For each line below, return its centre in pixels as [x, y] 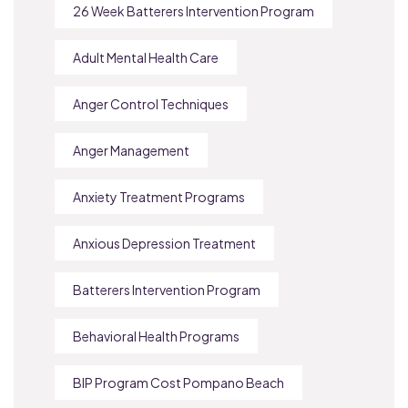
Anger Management [131, 150]
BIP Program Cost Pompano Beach [178, 382]
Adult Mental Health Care [146, 57]
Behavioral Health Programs [156, 336]
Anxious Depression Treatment [164, 243]
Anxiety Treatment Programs [159, 196]
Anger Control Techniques [151, 103]
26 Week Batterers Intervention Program [194, 10]
